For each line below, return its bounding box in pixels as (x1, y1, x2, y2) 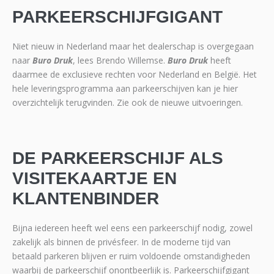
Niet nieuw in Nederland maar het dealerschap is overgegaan (12, 40, 254, 52)
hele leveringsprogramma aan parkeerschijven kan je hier (12, 82, 238, 94)
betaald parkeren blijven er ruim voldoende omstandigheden (12, 250, 250, 262)
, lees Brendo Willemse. (73, 54, 168, 66)
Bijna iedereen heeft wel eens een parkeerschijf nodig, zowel (12, 221, 253, 234)
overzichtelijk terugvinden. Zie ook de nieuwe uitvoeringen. (12, 96, 243, 108)
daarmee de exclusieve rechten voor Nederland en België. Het (12, 68, 257, 80)
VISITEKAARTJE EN (12, 168, 177, 188)
